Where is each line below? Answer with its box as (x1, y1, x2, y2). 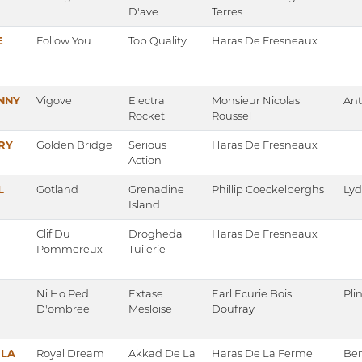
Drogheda (128, 227, 183, 241)
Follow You (36, 34, 91, 48)
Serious (128, 138, 166, 152)
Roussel (212, 109, 251, 123)
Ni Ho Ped (36, 287, 89, 301)
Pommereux (36, 242, 103, 256)
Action (128, 154, 162, 167)
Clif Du (36, 227, 70, 241)
